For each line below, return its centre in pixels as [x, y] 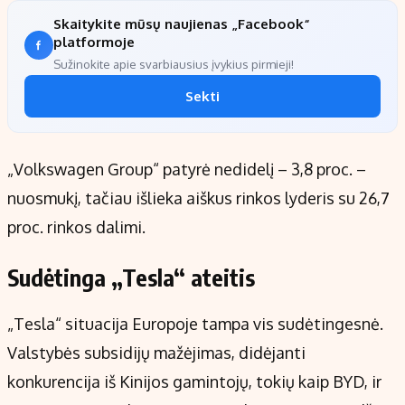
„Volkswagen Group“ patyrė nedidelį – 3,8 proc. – [187, 170]
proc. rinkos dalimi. [76, 227]
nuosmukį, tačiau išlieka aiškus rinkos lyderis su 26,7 [198, 198]
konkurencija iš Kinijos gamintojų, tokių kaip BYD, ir [194, 382]
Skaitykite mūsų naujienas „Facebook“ [182, 24]
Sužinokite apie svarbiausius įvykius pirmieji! [174, 65]
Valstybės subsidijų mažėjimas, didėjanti [156, 353]
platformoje [94, 42]
